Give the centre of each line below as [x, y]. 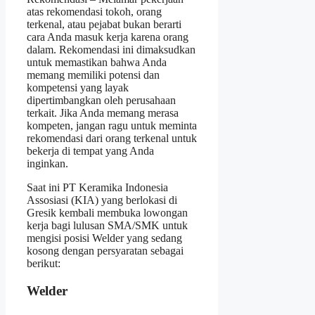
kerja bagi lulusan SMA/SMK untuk [107, 225]
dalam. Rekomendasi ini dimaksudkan [111, 49]
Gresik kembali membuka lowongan [107, 212]
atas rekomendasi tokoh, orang [94, 11]
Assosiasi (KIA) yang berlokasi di [102, 200]
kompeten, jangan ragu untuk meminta [112, 125]
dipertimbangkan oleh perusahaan [101, 100]
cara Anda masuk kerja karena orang [108, 37]
